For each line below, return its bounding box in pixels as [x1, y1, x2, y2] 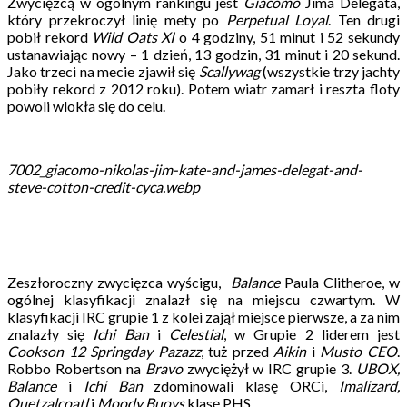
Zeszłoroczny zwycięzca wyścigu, [7, 273, 231, 291]
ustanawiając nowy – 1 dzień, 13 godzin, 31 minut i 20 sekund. [7, 45, 400, 63]
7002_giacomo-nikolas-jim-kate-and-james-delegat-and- [7, 160, 362, 178]
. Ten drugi [328, 10, 400, 28]
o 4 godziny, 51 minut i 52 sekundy [174, 27, 401, 45]
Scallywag [198, 62, 260, 80]
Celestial [169, 324, 224, 342]
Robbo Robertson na [7, 359, 145, 377]
